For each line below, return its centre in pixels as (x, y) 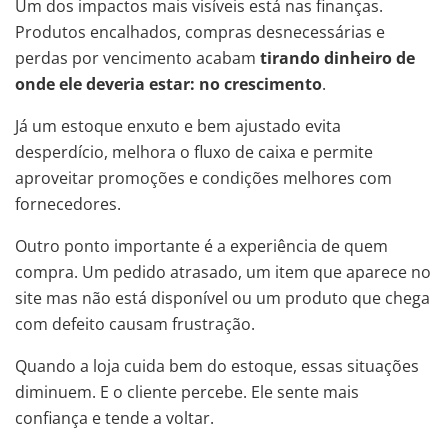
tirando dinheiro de (337, 58)
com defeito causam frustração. (135, 324)
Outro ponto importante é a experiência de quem (201, 246)
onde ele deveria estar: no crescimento (168, 84)
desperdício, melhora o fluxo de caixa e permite (194, 152)
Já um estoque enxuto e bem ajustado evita (178, 126)
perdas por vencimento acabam (137, 58)
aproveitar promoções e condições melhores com (203, 178)
